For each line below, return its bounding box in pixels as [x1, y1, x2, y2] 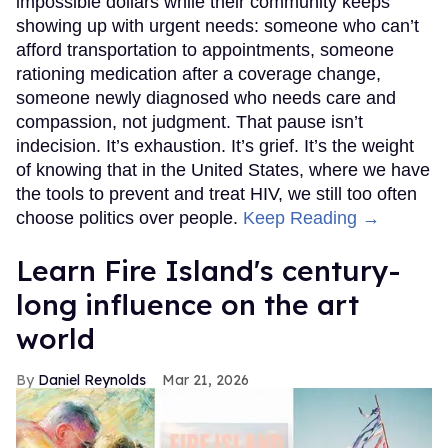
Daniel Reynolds [38, 370, 146, 389]
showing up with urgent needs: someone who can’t [16, 15, 419, 36]
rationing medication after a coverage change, [16, 63, 381, 84]
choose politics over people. [16, 207, 243, 228]
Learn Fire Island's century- [16, 252, 400, 288]
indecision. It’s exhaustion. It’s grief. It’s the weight [16, 135, 414, 156]
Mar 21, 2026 [162, 370, 249, 389]
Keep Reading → [243, 207, 380, 228]
